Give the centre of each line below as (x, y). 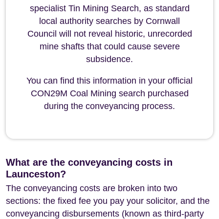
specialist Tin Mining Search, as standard (109, 8)
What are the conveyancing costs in (89, 162)
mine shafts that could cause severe (109, 46)
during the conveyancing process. (109, 106)
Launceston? (36, 174)
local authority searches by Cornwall (109, 21)
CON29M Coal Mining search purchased (109, 93)
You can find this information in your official (109, 81)
